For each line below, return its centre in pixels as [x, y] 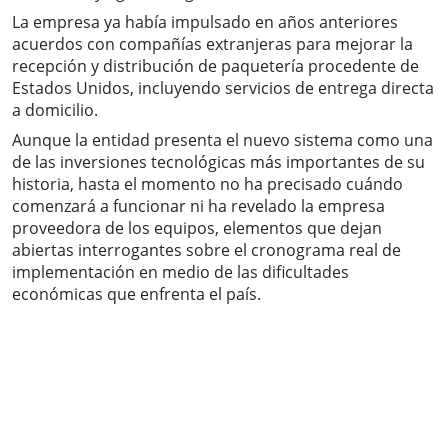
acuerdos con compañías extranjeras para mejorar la [212, 44]
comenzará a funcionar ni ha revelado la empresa [198, 206]
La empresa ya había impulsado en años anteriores [205, 22]
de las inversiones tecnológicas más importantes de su [218, 162]
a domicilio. [55, 110]
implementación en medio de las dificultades [180, 272]
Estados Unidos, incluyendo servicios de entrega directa [223, 88]
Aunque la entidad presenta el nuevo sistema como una [222, 140]
